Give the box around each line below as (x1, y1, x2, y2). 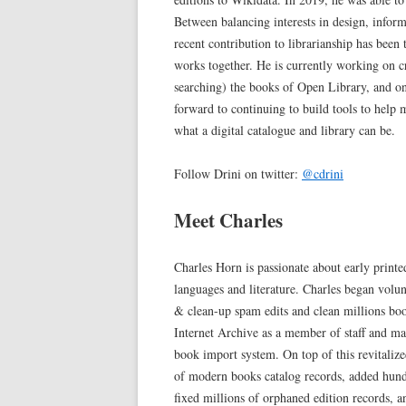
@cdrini (302, 165, 343, 183)
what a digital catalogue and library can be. (174, 121, 395, 140)
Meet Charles (174, 207, 283, 235)
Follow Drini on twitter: (174, 165, 302, 183)
